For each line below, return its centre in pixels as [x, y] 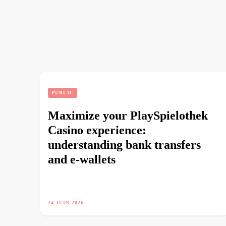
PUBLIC [63, 93]
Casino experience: [97, 130]
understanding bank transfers [124, 145]
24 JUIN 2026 [66, 203]
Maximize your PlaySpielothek [128, 116]
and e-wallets [82, 159]
